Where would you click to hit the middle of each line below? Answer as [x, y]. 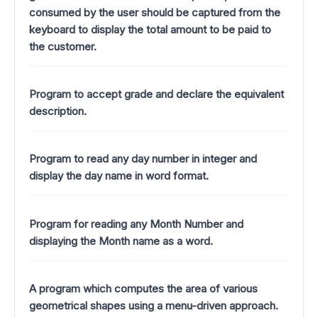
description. [58, 111]
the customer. [63, 46]
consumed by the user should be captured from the [155, 12]
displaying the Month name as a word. [121, 241]
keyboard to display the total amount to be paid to [150, 29]
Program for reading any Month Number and [136, 224]
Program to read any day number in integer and [143, 159]
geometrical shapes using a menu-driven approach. [154, 305]
